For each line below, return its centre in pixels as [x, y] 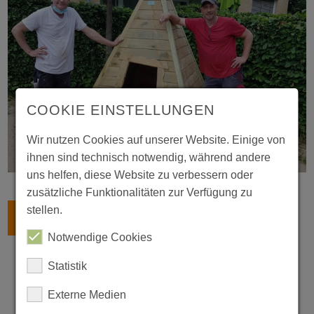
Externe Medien [87, 295]
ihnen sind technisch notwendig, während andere [149, 157]
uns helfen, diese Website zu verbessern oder [140, 175]
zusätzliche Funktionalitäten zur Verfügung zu [140, 192]
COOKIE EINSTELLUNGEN [121, 110]
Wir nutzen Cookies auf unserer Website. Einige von [156, 140]
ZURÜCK [53, 218]
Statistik [68, 266]
